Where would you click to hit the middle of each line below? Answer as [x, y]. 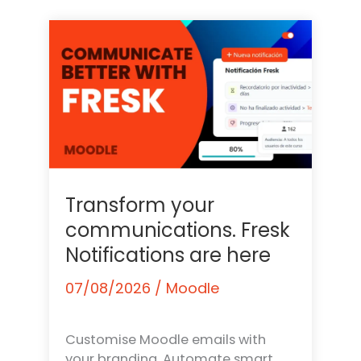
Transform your [140, 205]
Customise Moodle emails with [166, 340]
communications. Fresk [178, 230]
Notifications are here [168, 255]
